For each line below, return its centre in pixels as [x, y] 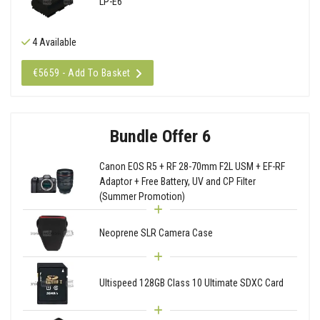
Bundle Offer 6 [160, 136]
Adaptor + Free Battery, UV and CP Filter [177, 181]
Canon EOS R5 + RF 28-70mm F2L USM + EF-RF [192, 166]
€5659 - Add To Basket [82, 72]
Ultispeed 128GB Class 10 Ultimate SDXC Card [191, 283]
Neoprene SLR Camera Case [156, 232]
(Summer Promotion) [142, 196]
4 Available [53, 42]
